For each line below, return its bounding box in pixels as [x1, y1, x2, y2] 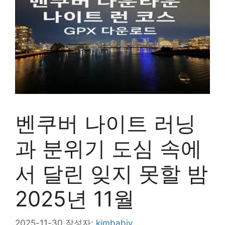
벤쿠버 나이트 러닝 [15, 110, 196, 136]
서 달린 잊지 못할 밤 [15, 160, 208, 186]
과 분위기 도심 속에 [15, 135, 202, 161]
